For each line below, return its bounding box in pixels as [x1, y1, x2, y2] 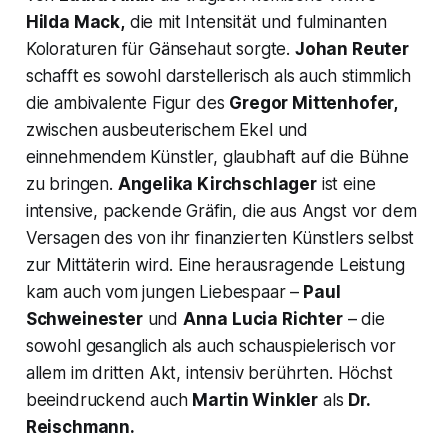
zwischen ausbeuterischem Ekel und [25, 119, 309, 140]
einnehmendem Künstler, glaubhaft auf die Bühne [25, 146, 409, 167]
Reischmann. [25, 416, 135, 437]
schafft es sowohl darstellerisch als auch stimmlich [25, 65, 412, 86]
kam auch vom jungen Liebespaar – [25, 281, 300, 302]
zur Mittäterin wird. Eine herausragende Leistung [25, 254, 405, 275]
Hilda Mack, [25, 11, 125, 32]
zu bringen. [25, 173, 118, 194]
